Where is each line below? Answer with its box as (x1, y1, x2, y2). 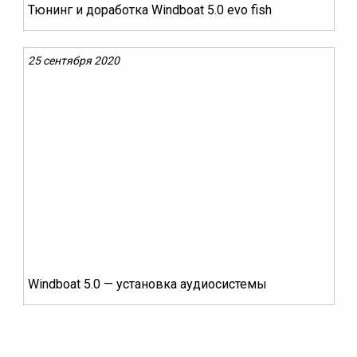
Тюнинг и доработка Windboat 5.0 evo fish (27, 2, 272, 18)
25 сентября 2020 (27, 54, 120, 68)
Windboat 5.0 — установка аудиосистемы (27, 277, 267, 292)
